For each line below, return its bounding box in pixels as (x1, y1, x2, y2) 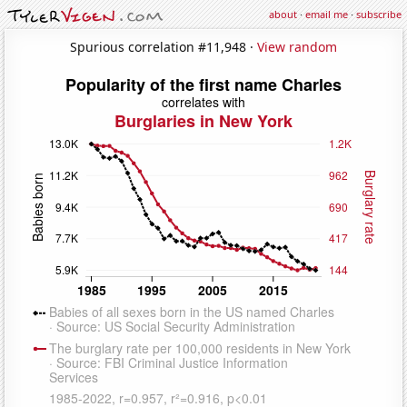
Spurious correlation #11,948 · (70, 37, 257, 55)
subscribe (356, 7, 402, 21)
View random (257, 37, 337, 55)
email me (305, 7, 348, 21)
